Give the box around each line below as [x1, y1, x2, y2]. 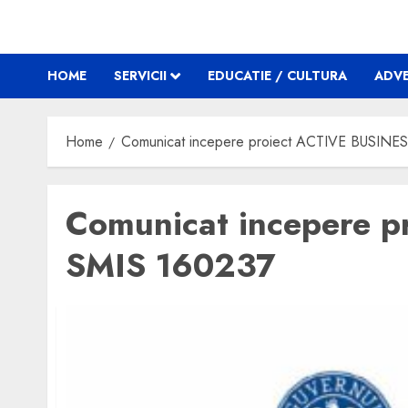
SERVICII [114, 66, 167, 85]
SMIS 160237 [66, 241, 276, 290]
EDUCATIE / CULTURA [208, 66, 347, 85]
